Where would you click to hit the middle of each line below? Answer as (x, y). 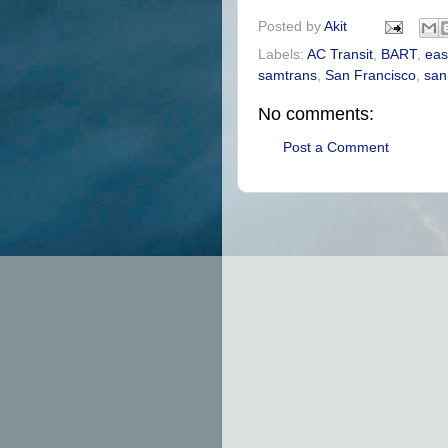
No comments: (316, 114)
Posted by (291, 27)
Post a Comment (336, 147)
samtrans (287, 76)
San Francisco (370, 76)
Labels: (282, 55)
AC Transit (340, 55)
